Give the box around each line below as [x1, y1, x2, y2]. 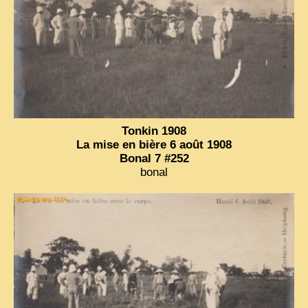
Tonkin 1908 [122, 124, 186, 138]
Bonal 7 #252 [119, 152, 189, 166]
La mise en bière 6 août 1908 [76, 138, 232, 152]
